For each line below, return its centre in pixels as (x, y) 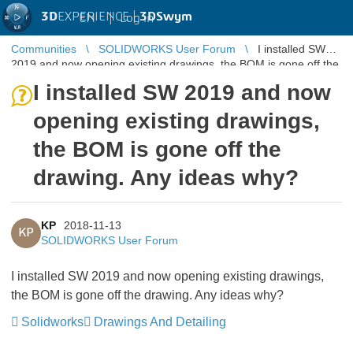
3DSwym (166, 17)
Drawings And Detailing (160, 322)
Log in (137, 18)
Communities (44, 49)
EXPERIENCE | (98, 17)
